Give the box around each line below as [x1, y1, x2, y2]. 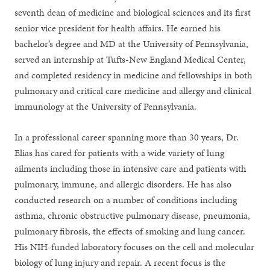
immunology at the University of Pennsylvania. [14, 99, 197, 113]
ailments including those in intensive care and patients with [14, 162, 247, 175]
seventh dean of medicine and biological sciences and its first [14, 5, 251, 19]
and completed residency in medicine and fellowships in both [14, 68, 253, 82]
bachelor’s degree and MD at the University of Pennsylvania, [14, 37, 249, 51]
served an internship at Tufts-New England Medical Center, [14, 52, 246, 66]
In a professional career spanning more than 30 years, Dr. [14, 130, 239, 144]
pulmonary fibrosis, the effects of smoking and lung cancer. [14, 224, 246, 238]
